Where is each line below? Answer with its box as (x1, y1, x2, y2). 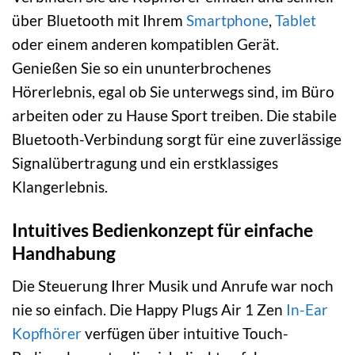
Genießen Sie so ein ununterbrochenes (12, 59, 271, 78)
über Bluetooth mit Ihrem (12, 11, 186, 30)
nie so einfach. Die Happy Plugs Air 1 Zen (12, 300, 286, 319)
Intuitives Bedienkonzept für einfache (12, 219, 313, 242)
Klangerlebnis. (12, 177, 108, 197)
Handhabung (12, 242, 116, 265)
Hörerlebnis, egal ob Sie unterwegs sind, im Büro (12, 82, 334, 101)
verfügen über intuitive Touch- (82, 323, 288, 342)
